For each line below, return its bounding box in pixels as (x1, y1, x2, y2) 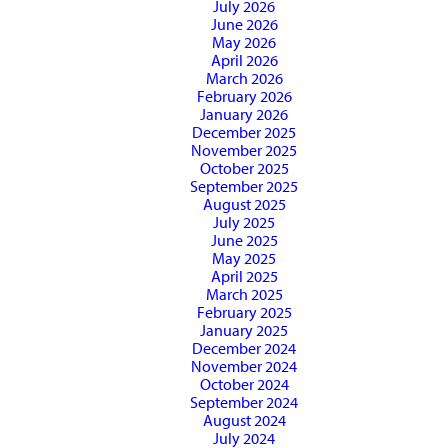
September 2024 (190, 392, 298, 413)
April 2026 (210, 50, 278, 71)
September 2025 (190, 176, 298, 197)
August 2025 (202, 194, 286, 215)
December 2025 (192, 122, 296, 143)
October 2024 (199, 374, 289, 395)
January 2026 (200, 104, 288, 125)
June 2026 (210, 14, 278, 35)
